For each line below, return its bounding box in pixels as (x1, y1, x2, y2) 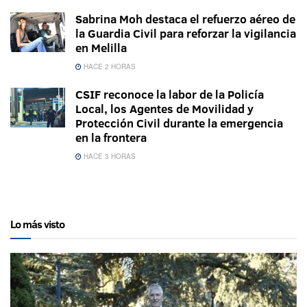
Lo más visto (10, 217, 64, 232)
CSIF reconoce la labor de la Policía (75, 86, 264, 103)
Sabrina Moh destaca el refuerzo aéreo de (75, 11, 295, 27)
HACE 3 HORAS (82, 151, 136, 162)
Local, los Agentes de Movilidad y (75, 101, 254, 117)
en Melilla (75, 40, 127, 56)
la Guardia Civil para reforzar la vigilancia (75, 25, 296, 42)
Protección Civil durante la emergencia (75, 115, 283, 132)
